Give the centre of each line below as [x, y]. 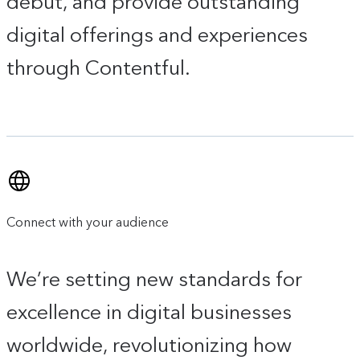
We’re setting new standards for [154, 278]
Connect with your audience [88, 223]
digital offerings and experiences [157, 35]
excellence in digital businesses [149, 311]
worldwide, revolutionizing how [149, 344]
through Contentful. [98, 68]
